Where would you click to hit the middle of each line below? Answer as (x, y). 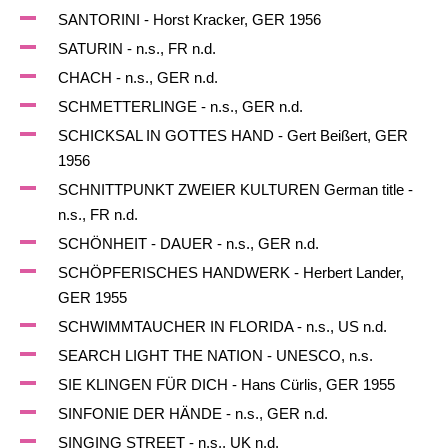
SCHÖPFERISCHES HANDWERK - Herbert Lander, (230, 272)
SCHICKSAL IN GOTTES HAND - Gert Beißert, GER (232, 135)
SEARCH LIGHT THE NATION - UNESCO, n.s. (215, 355)
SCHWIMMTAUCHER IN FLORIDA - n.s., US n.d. (222, 326)
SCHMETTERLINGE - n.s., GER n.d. (180, 106)
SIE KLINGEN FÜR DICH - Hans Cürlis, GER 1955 (226, 384)
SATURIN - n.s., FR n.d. (136, 48)
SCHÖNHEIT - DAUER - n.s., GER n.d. (188, 243)
